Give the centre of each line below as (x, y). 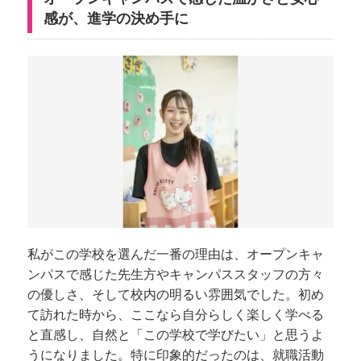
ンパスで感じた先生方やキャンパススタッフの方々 (176, 274)
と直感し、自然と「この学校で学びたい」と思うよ (176, 334)
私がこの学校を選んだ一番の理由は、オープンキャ (176, 254)
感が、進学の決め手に (116, 18)
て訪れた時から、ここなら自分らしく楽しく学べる (176, 314)
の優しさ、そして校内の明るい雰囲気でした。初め (176, 294)
